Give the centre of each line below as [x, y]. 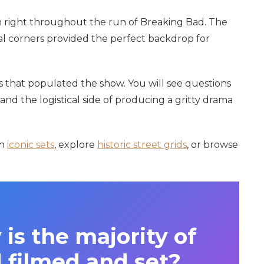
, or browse [212, 144]
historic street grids [142, 144]
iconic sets [31, 144]
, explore [76, 144]
